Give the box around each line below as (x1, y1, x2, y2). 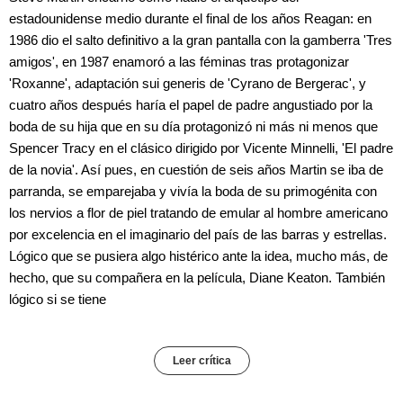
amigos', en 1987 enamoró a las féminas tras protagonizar (9, 53, 349, 69)
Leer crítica (172, 354, 231, 367)
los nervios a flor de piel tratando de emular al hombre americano (9, 204, 388, 220)
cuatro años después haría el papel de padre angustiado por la (9, 96, 372, 112)
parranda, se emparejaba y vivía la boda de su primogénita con (9, 183, 377, 199)
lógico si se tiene (9, 291, 106, 307)
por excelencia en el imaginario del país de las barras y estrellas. (9, 226, 387, 242)
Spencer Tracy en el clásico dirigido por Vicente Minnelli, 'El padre (9, 139, 393, 156)
